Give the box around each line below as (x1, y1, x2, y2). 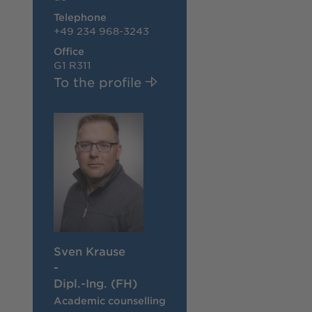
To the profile (54, 74, 146, 90)
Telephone (54, 10, 107, 23)
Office (54, 45, 84, 57)
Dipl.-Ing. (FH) (54, 275, 137, 290)
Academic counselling (54, 294, 166, 306)
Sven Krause (54, 243, 125, 258)
